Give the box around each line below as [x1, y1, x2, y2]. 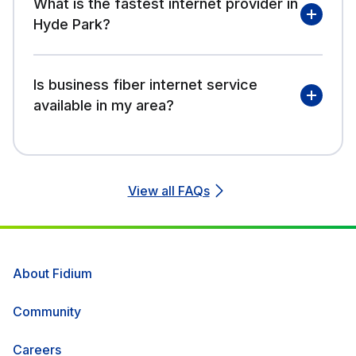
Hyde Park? [33, 15, 110, 33]
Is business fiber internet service [33, 75, 257, 93]
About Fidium [13, 265, 92, 281]
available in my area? [33, 96, 174, 114]
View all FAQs [127, 182, 210, 199]
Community [13, 303, 81, 319]
